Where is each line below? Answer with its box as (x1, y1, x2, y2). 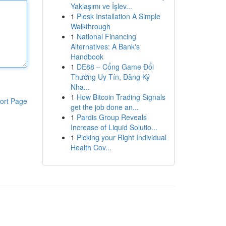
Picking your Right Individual (76, 132, 166, 142)
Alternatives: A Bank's (70, 41, 140, 51)
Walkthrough (70, 21, 110, 31)
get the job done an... (70, 102, 139, 112)
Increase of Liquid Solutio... (70, 122, 157, 132)
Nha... (70, 82, 90, 92)
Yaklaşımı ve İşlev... (70, 1, 132, 11)
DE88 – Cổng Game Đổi (76, 62, 154, 72)
